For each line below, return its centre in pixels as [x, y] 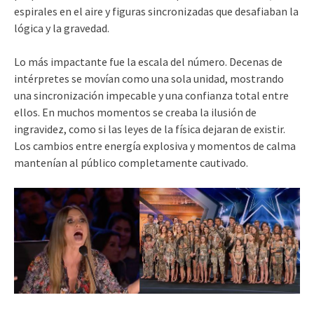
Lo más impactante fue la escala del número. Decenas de [148, 62]
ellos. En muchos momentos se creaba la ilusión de [135, 112]
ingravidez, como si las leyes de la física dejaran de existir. [150, 129]
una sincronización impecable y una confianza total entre [151, 96]
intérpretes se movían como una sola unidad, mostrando [149, 79]
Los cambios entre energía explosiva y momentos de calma [155, 146]
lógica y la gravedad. [62, 28]
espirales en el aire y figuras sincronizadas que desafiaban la [156, 12]
